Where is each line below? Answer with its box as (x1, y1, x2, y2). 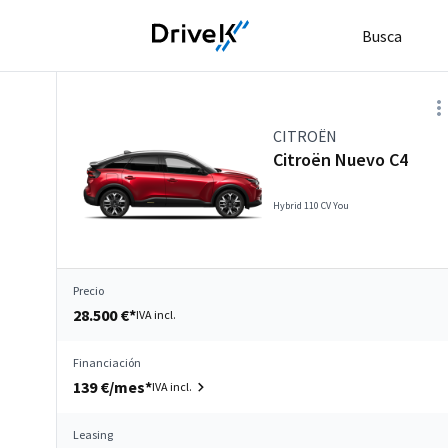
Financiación (73, 355, 141, 370)
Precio (73, 283, 104, 298)
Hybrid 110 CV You (273, 199, 349, 212)
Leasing (73, 427, 113, 442)
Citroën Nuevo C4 (273, 148, 408, 171)
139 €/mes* (73, 377, 152, 397)
